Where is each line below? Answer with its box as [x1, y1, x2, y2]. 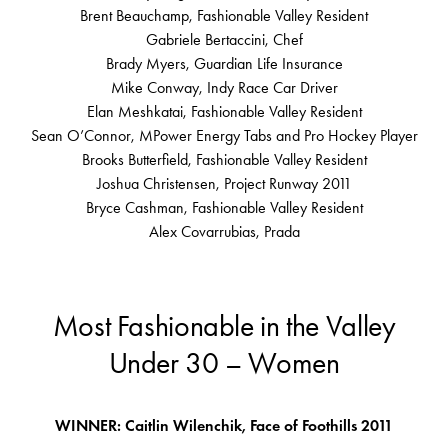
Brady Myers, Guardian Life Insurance [105, 54, 343, 74]
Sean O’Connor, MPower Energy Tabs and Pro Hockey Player [30, 126, 418, 146]
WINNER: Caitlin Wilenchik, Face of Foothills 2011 [55, 416, 393, 436]
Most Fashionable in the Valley [52, 308, 396, 345]
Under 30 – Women [108, 345, 340, 382]
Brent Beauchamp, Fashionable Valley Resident [80, 6, 368, 26]
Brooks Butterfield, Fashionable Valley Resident [81, 150, 367, 170]
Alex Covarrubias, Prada [148, 222, 300, 242]
